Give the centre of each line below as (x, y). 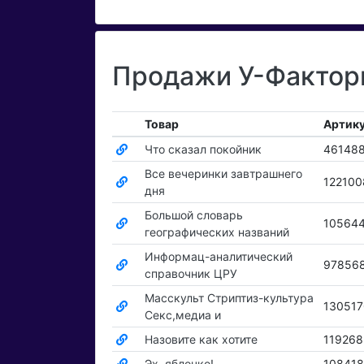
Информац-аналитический (218, 257)
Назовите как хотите (201, 340)
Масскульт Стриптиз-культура (229, 298)
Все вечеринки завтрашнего (223, 174)
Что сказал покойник (203, 149)
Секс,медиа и (182, 315)
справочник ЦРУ (191, 274)
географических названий (217, 232)
